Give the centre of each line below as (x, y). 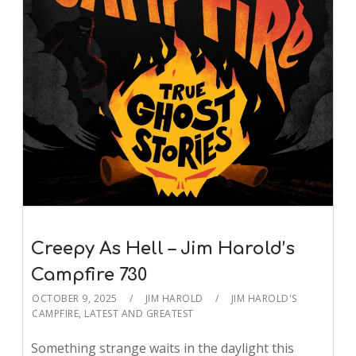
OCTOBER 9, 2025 (75, 298)
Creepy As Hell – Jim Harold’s (163, 248)
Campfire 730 (89, 275)
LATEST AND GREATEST (139, 313)
